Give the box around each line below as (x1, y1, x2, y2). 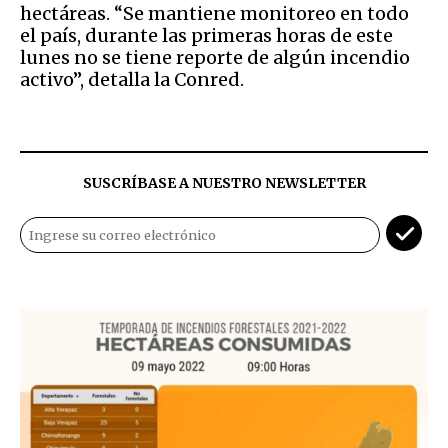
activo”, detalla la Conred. (20, 67, 244, 91)
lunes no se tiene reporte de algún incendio (20, 45, 410, 69)
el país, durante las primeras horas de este (20, 23, 393, 47)
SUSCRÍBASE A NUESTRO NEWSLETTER (82, 173, 366, 192)
